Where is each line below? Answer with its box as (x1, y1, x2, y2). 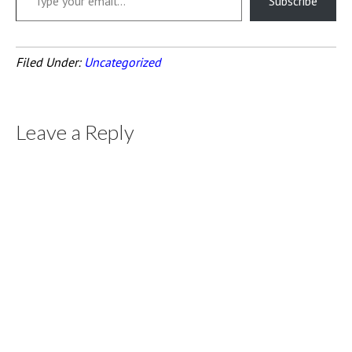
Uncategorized (84, 54, 161, 70)
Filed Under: (16, 54, 84, 70)
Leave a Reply (16, 119, 134, 145)
